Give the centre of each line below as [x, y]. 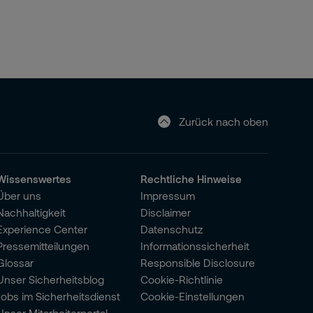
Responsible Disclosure [198, 263]
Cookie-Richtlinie [182, 279]
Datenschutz [172, 229]
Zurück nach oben [223, 121]
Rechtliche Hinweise [191, 179]
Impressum [168, 196]
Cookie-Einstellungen [193, 296]
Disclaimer [166, 212]
